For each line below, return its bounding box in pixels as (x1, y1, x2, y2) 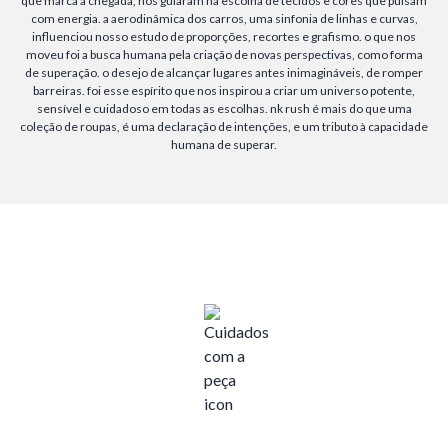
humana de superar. (171, 137, 277, 152)
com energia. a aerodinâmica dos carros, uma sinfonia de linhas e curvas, (30, 11, 418, 26)
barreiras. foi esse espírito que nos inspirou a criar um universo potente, (33, 83, 415, 98)
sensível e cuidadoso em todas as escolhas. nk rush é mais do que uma (36, 101, 412, 116)
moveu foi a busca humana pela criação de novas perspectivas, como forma (25, 47, 423, 62)
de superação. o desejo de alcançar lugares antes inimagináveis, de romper (25, 65, 423, 80)
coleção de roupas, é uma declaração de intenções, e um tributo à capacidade (20, 119, 428, 134)
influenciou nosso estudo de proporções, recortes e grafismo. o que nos (32, 29, 416, 44)
